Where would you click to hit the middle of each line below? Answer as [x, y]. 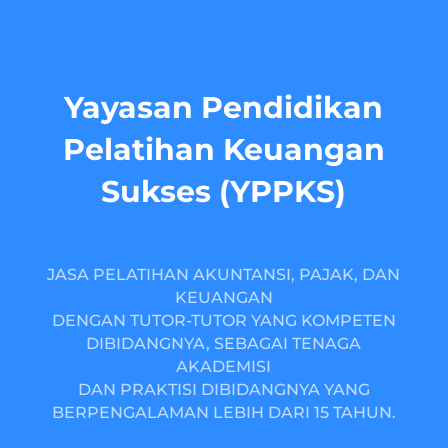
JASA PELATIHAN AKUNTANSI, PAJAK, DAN [224, 274]
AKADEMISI [224, 366]
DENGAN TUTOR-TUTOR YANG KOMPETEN [223, 320]
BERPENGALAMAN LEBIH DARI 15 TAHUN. [223, 412]
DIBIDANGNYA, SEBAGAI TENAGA [224, 343]
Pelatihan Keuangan [223, 149]
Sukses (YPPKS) [224, 191]
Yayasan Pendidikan [224, 107]
